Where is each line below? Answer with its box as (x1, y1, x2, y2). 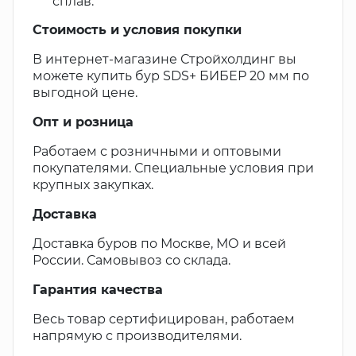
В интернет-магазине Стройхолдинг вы (33, 52, 296, 67)
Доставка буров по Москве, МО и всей (33, 236, 286, 251)
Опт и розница (33, 114, 133, 130)
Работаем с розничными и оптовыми (33, 144, 281, 159)
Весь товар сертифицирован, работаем (33, 311, 295, 327)
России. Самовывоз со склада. (33, 253, 230, 268)
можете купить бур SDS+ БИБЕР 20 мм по (33, 68, 309, 83)
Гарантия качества (33, 282, 163, 297)
